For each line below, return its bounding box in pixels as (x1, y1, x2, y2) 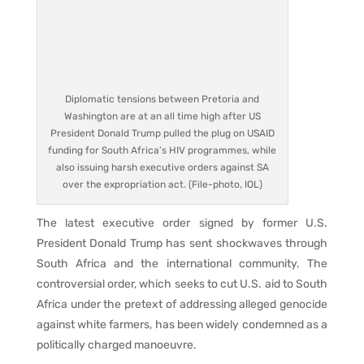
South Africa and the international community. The (36, 256, 328, 271)
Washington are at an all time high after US (63, 110, 261, 122)
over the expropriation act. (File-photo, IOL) (62, 178, 262, 190)
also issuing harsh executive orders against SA (55, 161, 269, 173)
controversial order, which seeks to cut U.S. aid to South (36, 276, 328, 291)
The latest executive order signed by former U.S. (36, 215, 328, 230)
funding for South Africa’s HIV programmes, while (48, 144, 277, 156)
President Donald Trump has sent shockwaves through (36, 236, 328, 250)
